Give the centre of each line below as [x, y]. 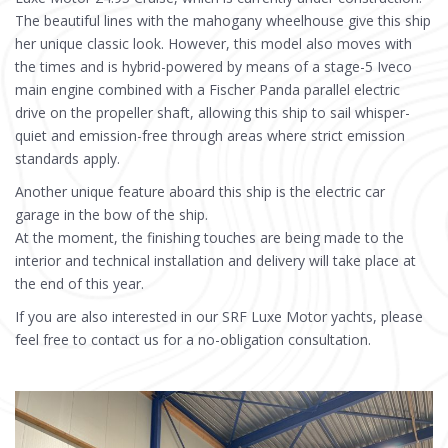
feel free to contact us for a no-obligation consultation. [193, 339]
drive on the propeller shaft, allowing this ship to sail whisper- [212, 112]
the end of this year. [79, 283]
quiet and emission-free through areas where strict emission [210, 135]
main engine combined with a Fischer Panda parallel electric [207, 89]
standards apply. [67, 158]
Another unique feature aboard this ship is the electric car [200, 191]
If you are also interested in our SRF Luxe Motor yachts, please [219, 316]
